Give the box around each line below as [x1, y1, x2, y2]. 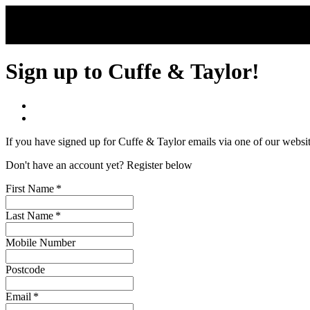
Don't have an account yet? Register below [6, 158, 192, 171]
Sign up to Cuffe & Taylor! [6, 59, 259, 84]
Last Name [6, 209, 53, 221]
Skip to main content [6, 6, 110, 19]
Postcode [6, 263, 45, 275]
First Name [6, 182, 54, 194]
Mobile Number [6, 236, 75, 248]
